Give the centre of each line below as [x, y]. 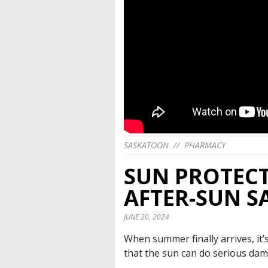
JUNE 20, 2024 [147, 217]
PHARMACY [205, 145]
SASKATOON [146, 145]
